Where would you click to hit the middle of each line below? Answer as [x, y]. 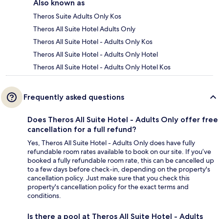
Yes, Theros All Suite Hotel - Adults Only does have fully [111, 142]
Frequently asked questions [74, 97]
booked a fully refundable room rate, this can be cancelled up [121, 160]
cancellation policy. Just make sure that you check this [109, 178]
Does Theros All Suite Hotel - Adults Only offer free [123, 119]
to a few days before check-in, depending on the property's [119, 169]
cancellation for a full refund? [82, 129]
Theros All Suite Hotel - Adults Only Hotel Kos [102, 67]
